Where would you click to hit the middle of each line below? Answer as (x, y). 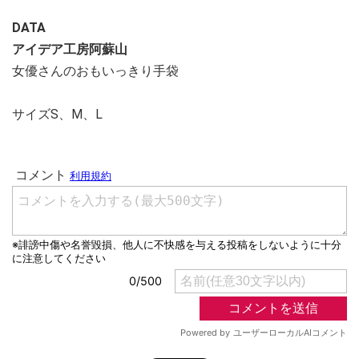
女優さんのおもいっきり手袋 (95, 71)
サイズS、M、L (57, 114)
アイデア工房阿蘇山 (70, 49)
